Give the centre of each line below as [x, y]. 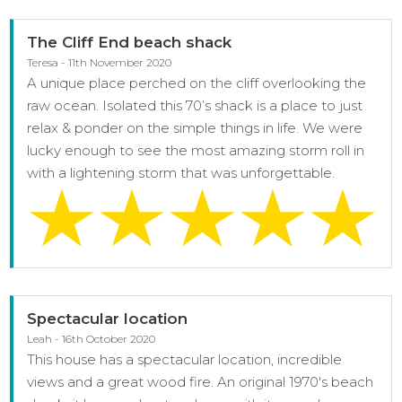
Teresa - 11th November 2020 [100, 62]
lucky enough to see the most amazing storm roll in [196, 150]
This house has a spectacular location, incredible [185, 359]
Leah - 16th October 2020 [92, 338]
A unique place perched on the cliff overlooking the [197, 83]
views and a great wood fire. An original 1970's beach [201, 381]
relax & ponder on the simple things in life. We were [195, 127]
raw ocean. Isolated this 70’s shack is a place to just [195, 105]
